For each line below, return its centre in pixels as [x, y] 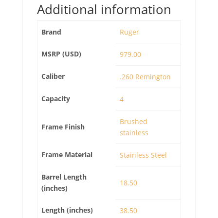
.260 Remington [145, 77]
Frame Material [67, 154]
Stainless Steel [143, 155]
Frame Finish [63, 127]
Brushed [134, 121]
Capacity [56, 99]
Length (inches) [67, 210]
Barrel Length [64, 177]
